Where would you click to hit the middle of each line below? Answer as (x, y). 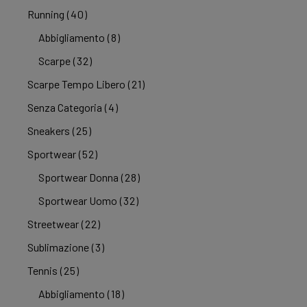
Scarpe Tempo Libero (77, 84)
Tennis (43, 271)
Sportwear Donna (79, 177)
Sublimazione (59, 247)
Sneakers (49, 131)
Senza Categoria (65, 108)
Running (46, 14)
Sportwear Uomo (78, 201)
